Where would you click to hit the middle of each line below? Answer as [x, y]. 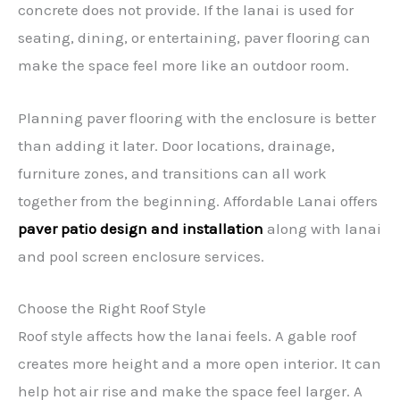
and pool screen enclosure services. [141, 256]
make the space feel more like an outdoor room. [183, 66]
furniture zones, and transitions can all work [172, 173]
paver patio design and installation [141, 228]
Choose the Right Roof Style [112, 308]
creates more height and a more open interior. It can [200, 363]
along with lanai [322, 228]
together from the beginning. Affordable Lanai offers [198, 200]
